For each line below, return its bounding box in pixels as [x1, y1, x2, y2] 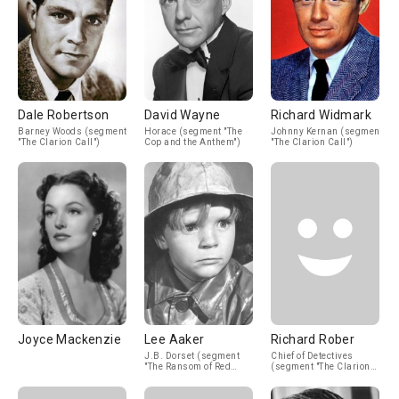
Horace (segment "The [144, 126, 242, 136]
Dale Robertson [18, 108, 110, 122]
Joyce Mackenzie [18, 332, 121, 346]
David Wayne [144, 108, 221, 122]
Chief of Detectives [271, 351, 354, 361]
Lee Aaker [144, 332, 205, 346]
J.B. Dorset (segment [144, 351, 240, 361]
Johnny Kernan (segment [271, 126, 383, 136]
